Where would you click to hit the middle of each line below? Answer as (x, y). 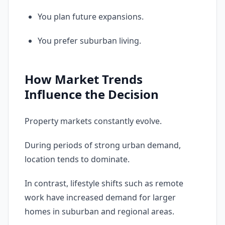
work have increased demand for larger (100, 197)
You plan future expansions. (91, 17)
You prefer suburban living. (89, 41)
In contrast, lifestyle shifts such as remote (104, 183)
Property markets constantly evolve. (93, 121)
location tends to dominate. (77, 159)
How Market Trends (84, 79)
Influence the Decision (92, 94)
